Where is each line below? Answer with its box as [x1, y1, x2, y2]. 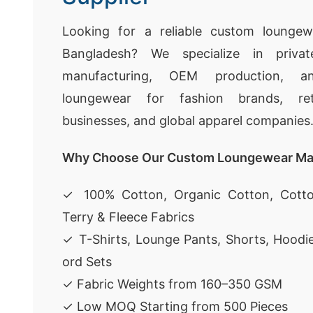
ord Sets [62, 254, 112, 269]
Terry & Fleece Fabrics [62, 210, 194, 224]
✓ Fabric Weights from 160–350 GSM [62, 277, 282, 291]
